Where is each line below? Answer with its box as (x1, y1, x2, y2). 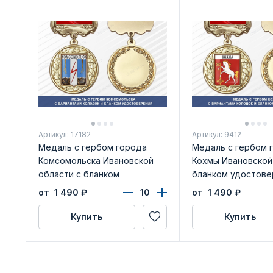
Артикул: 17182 (38, 129, 91, 139)
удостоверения (38, 182, 105, 193)
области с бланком (38, 168, 119, 179)
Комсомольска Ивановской (38, 155, 154, 166)
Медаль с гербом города (38, 141, 147, 152)
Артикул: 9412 (191, 129, 241, 139)
